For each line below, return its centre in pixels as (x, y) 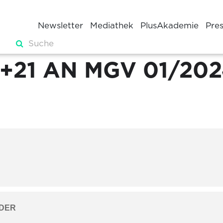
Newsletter (60, 25)
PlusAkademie (169, 25)
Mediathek (112, 25)
